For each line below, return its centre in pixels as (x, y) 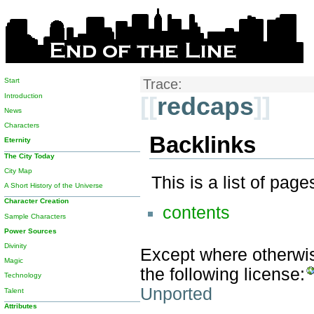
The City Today (30, 156)
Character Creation (37, 201)
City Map (19, 170)
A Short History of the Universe (54, 186)
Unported (176, 294)
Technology (23, 275)
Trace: (162, 84)
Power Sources (31, 231)
